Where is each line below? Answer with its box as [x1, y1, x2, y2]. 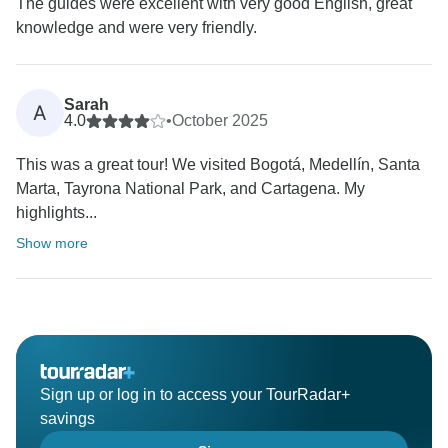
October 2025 [172, 112, 268, 130]
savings [40, 410, 95, 428]
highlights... [16, 204, 97, 222]
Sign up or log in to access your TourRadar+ [40, 386, 350, 404]
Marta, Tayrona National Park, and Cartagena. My [16, 180, 365, 198]
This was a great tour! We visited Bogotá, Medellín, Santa [16, 156, 420, 174]
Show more [16, 235, 88, 252]
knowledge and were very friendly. [16, 19, 257, 37]
